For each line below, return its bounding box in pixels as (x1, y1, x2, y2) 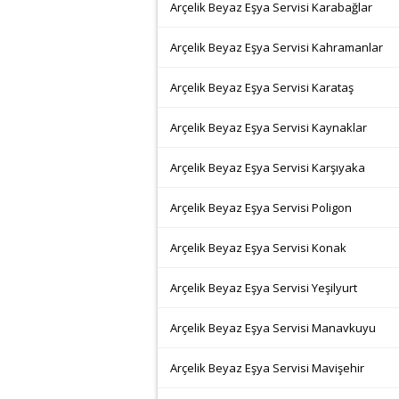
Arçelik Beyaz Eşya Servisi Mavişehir (170, 360, 364, 376)
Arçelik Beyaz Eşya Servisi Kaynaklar (170, 119, 367, 135)
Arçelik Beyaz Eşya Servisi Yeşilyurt (170, 280, 357, 296)
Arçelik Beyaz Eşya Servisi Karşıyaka (170, 159, 365, 175)
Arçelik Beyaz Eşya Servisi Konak (170, 240, 346, 256)
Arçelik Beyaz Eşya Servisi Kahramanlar (170, 39, 383, 55)
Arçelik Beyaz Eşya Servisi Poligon (170, 199, 352, 216)
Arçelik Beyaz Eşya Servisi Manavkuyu (170, 320, 376, 336)
